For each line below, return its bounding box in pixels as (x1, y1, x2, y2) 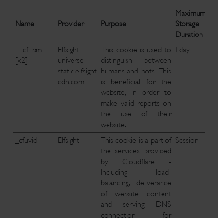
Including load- (100, 168, 171, 177)
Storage (175, 19, 199, 28)
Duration (175, 30, 203, 39)
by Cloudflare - (100, 157, 171, 166)
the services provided (100, 146, 171, 155)
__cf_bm (15, 45, 42, 54)
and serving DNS (100, 200, 171, 209)
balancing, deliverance (100, 179, 171, 187)
